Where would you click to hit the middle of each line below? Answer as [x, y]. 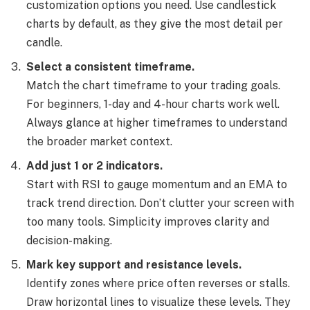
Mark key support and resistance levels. [134, 265]
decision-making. [69, 241]
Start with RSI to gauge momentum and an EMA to [157, 185]
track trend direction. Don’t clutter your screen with [160, 203]
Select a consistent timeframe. [110, 67]
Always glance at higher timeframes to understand [157, 123]
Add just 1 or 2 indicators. [94, 166]
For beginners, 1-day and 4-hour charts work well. [153, 104]
